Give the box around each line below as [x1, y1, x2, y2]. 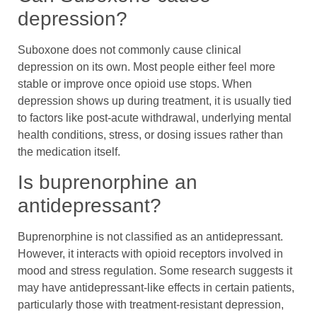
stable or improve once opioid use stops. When [18, 77, 252, 90]
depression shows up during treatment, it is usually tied [18, 94, 292, 107]
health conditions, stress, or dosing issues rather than [18, 128, 283, 141]
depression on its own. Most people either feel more [18, 60, 275, 73]
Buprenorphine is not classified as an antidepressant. [18, 231, 283, 243]
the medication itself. [18, 145, 120, 158]
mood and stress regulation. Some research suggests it [18, 265, 292, 277]
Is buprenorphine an [18, 171, 197, 193]
